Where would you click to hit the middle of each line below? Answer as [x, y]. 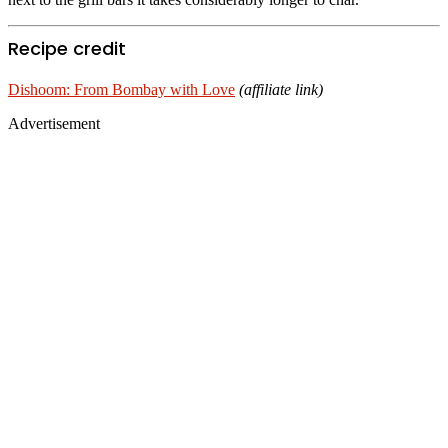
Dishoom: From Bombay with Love [121, 89]
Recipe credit [67, 48]
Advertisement [54, 123]
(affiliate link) [281, 89]
